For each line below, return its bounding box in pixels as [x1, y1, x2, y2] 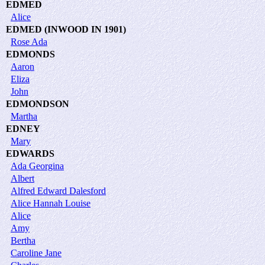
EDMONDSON [6, 98, 69, 109]
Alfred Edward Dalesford [11, 185, 106, 196]
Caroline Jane [11, 247, 62, 258]
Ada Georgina [11, 160, 64, 171]
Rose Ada [11, 36, 47, 47]
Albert [11, 173, 34, 183]
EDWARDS [6, 148, 54, 159]
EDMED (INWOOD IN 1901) [6, 24, 126, 34]
